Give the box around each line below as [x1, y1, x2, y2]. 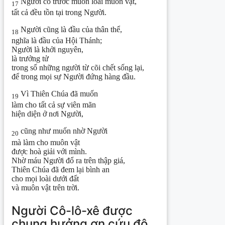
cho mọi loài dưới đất [12, 174, 79, 183]
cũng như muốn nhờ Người [19, 127, 107, 136]
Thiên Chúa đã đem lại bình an [12, 165, 109, 174]
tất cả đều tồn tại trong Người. [12, 8, 106, 17]
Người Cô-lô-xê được [12, 203, 133, 218]
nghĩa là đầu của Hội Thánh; [12, 36, 102, 45]
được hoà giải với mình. [12, 147, 87, 156]
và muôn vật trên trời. [12, 183, 79, 192]
